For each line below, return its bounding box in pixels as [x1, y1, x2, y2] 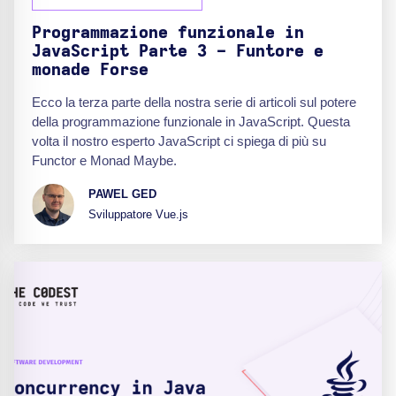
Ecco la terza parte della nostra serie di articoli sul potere [32, 94, 356, 110]
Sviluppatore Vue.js [88, 208, 188, 222]
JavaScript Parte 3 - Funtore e [32, 42, 324, 60]
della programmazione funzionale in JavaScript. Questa [32, 113, 350, 129]
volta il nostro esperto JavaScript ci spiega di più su [32, 133, 326, 148]
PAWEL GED [88, 187, 156, 202]
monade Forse [32, 61, 148, 79]
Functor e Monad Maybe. [32, 152, 177, 168]
